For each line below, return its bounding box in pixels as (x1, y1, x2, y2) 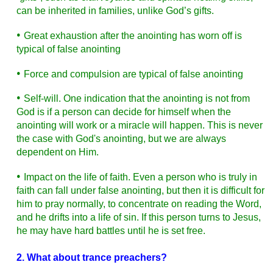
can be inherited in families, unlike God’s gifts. (16, 5, 214, 16)
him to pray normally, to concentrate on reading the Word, (16, 198, 261, 209)
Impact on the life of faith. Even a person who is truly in (23, 171, 257, 182)
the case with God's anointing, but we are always (16, 133, 226, 144)
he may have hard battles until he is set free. (16, 225, 205, 236)
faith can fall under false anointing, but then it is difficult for (16, 185, 264, 196)
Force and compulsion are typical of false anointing (23, 68, 243, 79)
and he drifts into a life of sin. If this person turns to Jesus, (16, 211, 261, 222)
